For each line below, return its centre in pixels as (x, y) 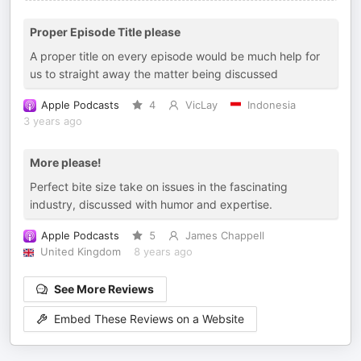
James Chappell (224, 236)
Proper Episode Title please (105, 32)
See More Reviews (104, 289)
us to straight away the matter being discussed (154, 74)
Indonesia (271, 105)
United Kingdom (80, 252)
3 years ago (53, 121)
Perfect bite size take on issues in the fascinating (159, 187)
